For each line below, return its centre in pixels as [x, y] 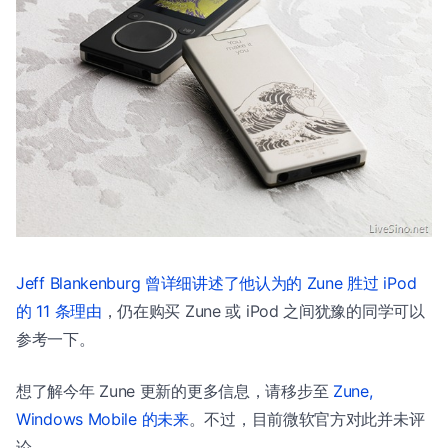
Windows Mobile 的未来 [102, 418]
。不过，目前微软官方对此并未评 [306, 418]
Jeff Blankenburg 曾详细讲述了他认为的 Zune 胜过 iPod [216, 282]
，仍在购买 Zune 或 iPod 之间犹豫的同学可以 [263, 310]
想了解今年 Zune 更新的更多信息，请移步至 [174, 390]
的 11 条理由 [59, 310]
